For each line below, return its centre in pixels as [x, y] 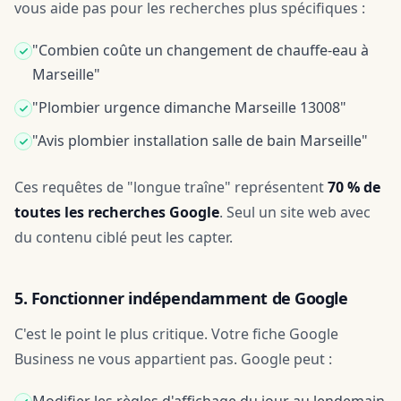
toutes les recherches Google [117, 212]
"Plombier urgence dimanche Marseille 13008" [189, 107]
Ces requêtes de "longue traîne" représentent [171, 187]
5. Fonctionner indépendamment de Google [181, 298]
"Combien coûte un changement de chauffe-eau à [200, 50]
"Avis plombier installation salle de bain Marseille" [200, 141]
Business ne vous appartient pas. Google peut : [173, 359]
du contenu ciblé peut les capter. [124, 237]
